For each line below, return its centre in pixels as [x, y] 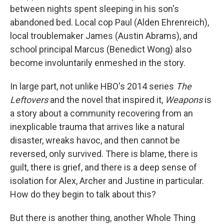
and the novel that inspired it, [107, 100]
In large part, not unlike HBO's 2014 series [93, 86]
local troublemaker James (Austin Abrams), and [104, 36]
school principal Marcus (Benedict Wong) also [101, 49]
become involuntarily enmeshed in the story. [98, 63]
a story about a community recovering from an [101, 113]
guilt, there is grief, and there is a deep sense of [103, 167]
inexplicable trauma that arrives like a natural [97, 127]
